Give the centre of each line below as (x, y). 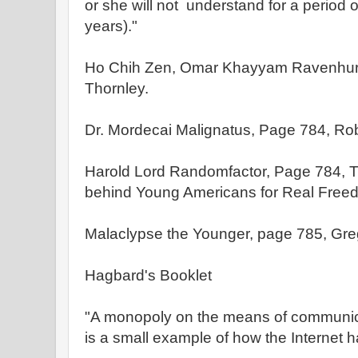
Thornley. (117, 88)
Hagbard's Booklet (148, 275)
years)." (111, 26)
